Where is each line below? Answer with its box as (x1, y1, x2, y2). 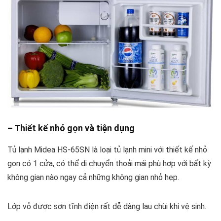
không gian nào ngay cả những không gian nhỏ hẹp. (7, 172, 179, 182)
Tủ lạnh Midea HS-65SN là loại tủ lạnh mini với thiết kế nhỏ (7, 145, 207, 154)
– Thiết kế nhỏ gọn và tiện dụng (7, 122, 135, 133)
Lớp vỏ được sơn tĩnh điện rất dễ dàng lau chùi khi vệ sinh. (7, 201, 206, 211)
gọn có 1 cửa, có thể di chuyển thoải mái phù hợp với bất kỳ (7, 158, 211, 168)
